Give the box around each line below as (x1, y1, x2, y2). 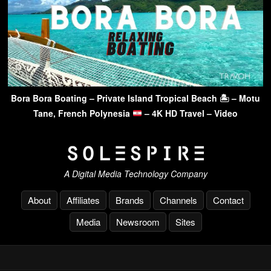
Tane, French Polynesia (33, 106, 133, 119)
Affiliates (66, 194, 100, 207)
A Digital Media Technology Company (64, 168, 207, 180)
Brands (115, 194, 144, 207)
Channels (159, 194, 197, 207)
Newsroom (116, 215, 160, 229)
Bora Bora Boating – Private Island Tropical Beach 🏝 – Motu (11, 91, 260, 104)
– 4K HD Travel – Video (142, 106, 238, 119)
